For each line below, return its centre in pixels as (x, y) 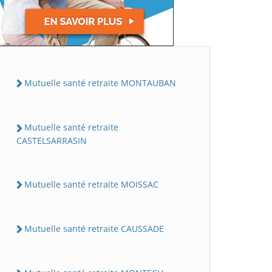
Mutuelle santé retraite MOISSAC (91, 184)
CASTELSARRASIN (52, 140)
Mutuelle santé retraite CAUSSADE (94, 228)
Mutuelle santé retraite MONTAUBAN (100, 83)
